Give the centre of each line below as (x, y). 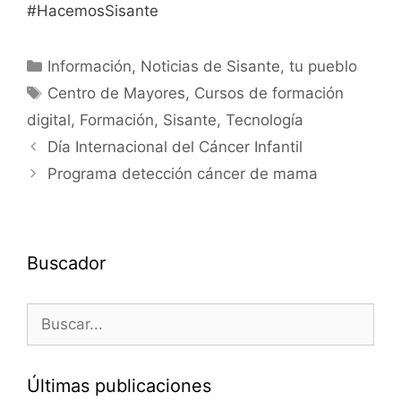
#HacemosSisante (93, 11)
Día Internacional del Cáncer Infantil (175, 147)
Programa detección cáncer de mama (183, 174)
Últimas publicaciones (119, 386)
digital (49, 120)
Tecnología (264, 120)
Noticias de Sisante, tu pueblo (249, 66)
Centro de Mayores (117, 93)
